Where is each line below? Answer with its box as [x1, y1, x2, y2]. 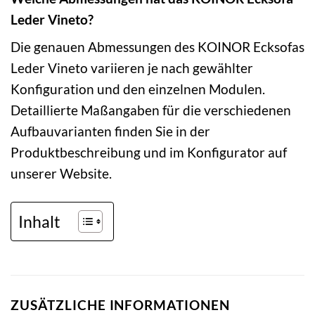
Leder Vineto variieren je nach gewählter [11, 60, 253, 77]
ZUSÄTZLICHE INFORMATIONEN [11, 297, 230, 314]
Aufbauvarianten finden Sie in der [11, 123, 210, 140]
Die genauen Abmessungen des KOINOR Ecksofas [11, 39, 304, 56]
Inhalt [18, 211, 60, 231]
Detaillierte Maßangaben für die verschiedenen [11, 102, 291, 119]
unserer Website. [11, 165, 112, 182]
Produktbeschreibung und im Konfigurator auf [11, 144, 287, 161]
